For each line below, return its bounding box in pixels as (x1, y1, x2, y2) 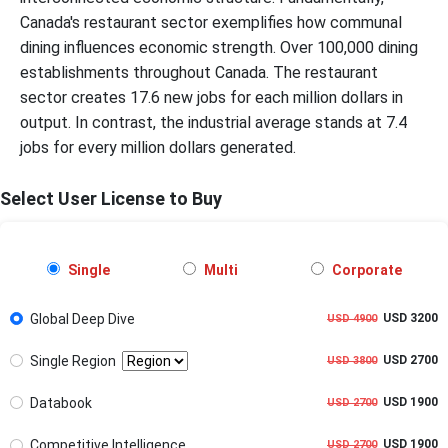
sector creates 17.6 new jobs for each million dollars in (20, 87, 403, 107)
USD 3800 (327, 353, 377, 367)
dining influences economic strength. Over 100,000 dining (20, 37, 418, 57)
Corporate (328, 261, 402, 278)
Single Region (29, 352, 122, 369)
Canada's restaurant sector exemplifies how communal (20, 12, 402, 32)
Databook (29, 395, 92, 412)
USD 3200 (377, 310, 438, 325)
